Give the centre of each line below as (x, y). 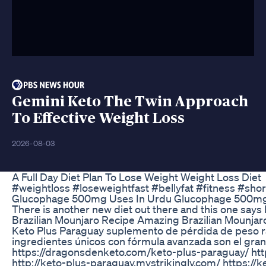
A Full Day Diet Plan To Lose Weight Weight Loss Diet (137, 177)
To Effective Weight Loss (98, 118)
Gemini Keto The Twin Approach (130, 102)
